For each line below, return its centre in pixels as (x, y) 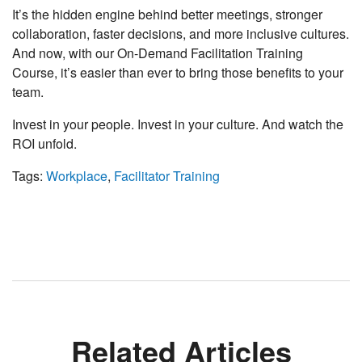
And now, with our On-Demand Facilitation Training (158, 53)
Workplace (77, 176)
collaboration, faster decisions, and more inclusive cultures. (181, 34)
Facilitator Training (167, 176)
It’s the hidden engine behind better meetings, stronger (167, 15)
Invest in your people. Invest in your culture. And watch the (178, 124)
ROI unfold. (44, 144)
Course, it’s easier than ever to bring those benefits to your (178, 73)
